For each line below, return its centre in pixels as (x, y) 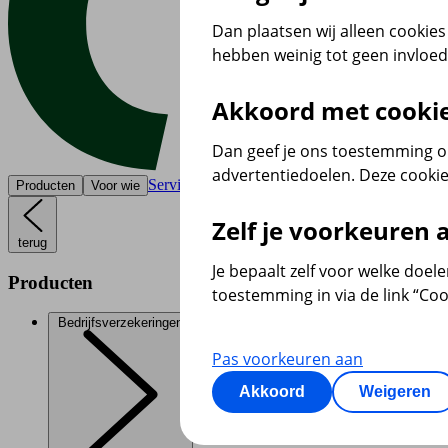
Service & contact (204, 184)
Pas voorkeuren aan (287, 358)
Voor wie (115, 185)
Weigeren (395, 391)
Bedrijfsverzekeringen (120, 323)
